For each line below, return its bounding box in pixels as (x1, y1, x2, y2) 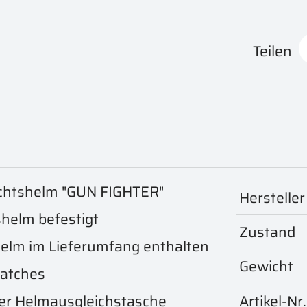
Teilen (253, 40, 293, 63)
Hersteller (239, 186, 306, 209)
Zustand (239, 221, 296, 244)
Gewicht (239, 255, 294, 278)
